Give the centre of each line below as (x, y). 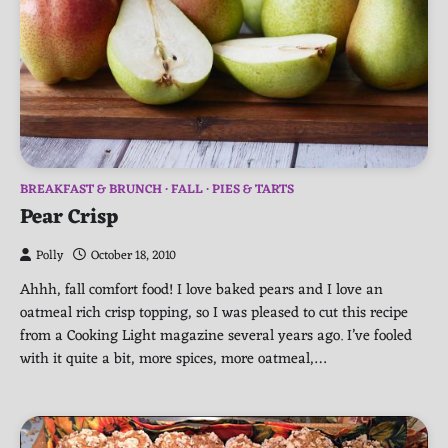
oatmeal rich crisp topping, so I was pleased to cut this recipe (214, 313)
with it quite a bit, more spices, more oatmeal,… (173, 359)
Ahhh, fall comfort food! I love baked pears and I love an (201, 290)
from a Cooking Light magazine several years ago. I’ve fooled (216, 336)
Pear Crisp (69, 218)
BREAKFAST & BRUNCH (91, 190)
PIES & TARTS (253, 190)
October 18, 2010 (133, 256)
